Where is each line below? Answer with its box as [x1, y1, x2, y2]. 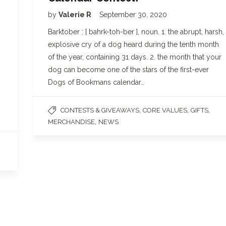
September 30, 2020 [99, 10, 167, 19]
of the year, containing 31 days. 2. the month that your [48, 52, 221, 61]
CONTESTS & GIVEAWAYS [61, 106, 139, 114]
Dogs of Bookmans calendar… [48, 78, 144, 86]
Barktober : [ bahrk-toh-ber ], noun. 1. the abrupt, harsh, [48, 27, 224, 36]
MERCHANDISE [48, 118, 95, 126]
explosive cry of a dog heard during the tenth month [48, 40, 219, 48]
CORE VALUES [143, 106, 187, 114]
